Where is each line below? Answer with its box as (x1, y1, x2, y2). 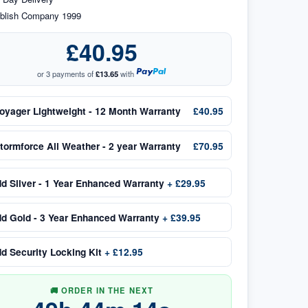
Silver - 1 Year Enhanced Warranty (9, 175, 164, 190)
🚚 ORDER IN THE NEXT (49, 284, 154, 296)
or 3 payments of (36, 67, 96, 79)
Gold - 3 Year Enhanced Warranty (9, 210, 159, 224)
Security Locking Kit (9, 245, 102, 259)
